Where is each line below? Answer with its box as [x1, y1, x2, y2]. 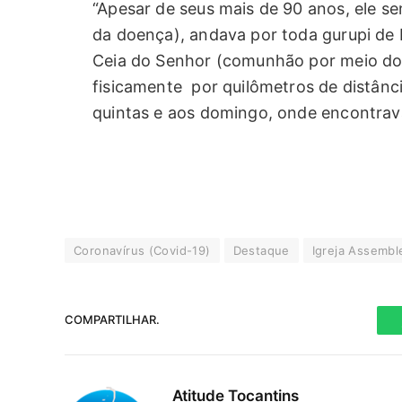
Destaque [232, 242, 290, 258]
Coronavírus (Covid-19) [74, 242, 211, 258]
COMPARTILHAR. [65, 312, 160, 328]
